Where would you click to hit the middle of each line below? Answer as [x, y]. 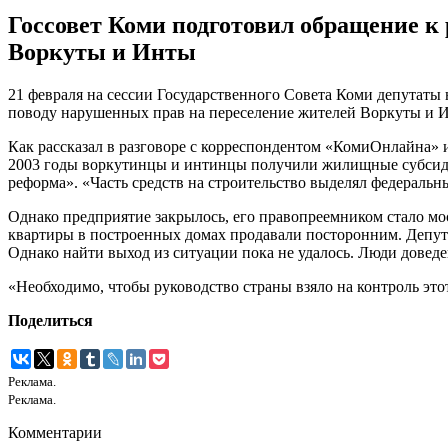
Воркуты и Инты [102, 52]
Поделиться [50, 321]
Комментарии [55, 433]
